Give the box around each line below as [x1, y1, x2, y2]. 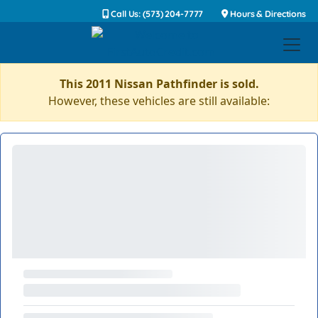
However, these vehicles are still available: [48, 93, 270, 109]
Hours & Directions [228, 9, 306, 19]
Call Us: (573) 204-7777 [109, 9, 204, 19]
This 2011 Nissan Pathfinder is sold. [59, 76, 259, 92]
